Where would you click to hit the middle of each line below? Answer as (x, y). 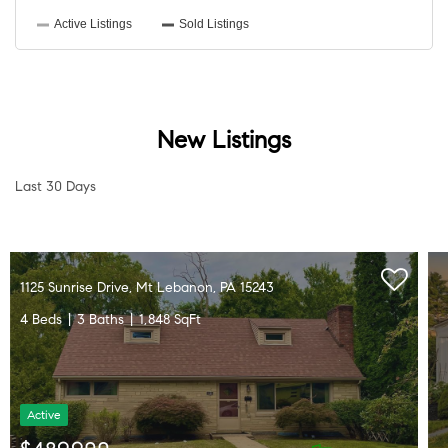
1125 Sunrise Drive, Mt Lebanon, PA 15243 (147, 287)
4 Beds (41, 319)
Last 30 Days (55, 186)
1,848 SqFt (170, 319)
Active (44, 414)
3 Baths (100, 319)
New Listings (224, 139)
